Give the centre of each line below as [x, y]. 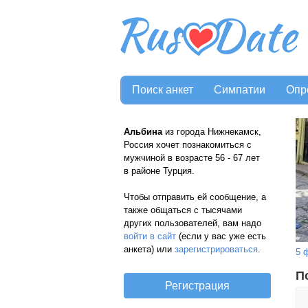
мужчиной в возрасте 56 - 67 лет [193, 158]
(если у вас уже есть [221, 236]
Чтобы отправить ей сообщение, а [195, 197]
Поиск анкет [163, 90]
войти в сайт [150, 236]
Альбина [143, 132]
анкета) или [149, 249]
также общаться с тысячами [183, 210]
